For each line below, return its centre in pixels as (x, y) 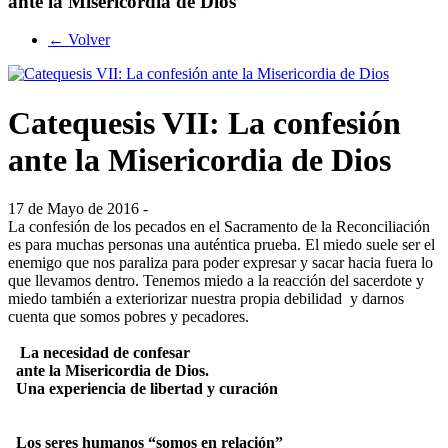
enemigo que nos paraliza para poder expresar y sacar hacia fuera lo (220, 263)
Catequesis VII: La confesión (204, 122)
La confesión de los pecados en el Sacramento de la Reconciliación (219, 227)
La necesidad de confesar (105, 353)
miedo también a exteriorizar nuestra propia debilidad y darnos (206, 299)
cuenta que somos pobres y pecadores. (130, 317)
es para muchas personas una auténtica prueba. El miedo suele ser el (221, 245)
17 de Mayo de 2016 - (78, 209)
